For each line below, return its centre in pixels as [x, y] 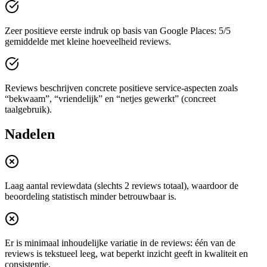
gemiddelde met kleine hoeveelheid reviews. [88, 41]
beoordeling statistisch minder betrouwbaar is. [91, 197]
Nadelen [30, 134]
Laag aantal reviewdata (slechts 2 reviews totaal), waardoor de [122, 186]
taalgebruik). [28, 109]
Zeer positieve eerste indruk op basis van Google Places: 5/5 [118, 30]
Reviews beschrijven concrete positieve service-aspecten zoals [121, 88]
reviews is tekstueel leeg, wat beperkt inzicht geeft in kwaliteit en [126, 254]
